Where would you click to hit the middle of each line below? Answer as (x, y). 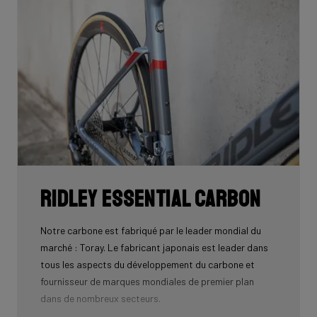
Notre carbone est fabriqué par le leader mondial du (151, 230)
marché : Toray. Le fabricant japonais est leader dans (154, 247)
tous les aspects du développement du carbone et (148, 264)
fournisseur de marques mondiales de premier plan (147, 281)
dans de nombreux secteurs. (100, 298)
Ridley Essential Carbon (151, 199)
